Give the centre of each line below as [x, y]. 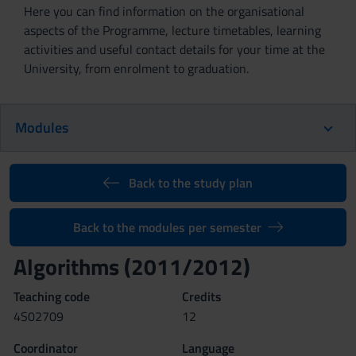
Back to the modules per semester [167, 227]
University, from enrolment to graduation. [136, 68]
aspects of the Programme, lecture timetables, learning [172, 30]
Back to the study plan [190, 183]
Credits [202, 296]
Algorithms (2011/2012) [132, 267]
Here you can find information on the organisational [164, 11]
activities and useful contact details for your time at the [174, 49]
